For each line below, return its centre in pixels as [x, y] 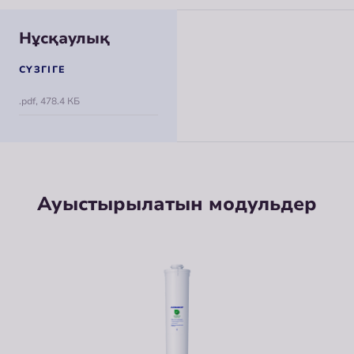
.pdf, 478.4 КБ [49, 102]
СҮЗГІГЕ [43, 70]
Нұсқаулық [64, 39]
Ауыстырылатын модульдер [177, 204]
